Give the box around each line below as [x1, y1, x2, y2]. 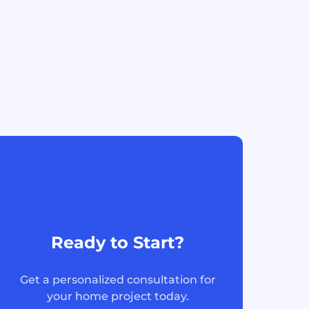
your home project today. [46, 290, 189, 303]
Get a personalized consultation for [19, 273, 216, 286]
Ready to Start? [51, 232, 185, 252]
